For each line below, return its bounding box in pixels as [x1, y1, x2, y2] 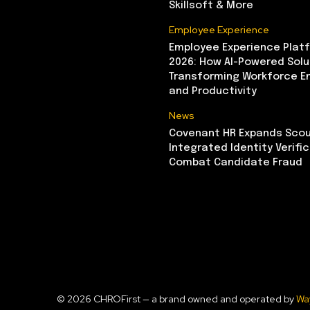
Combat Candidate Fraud [169, 156, 302, 168]
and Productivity [169, 85, 257, 97]
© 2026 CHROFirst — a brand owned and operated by [57, 292, 296, 305]
